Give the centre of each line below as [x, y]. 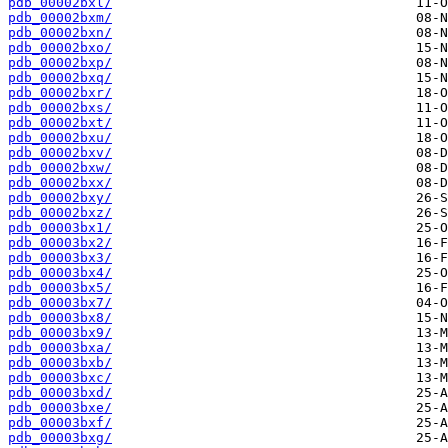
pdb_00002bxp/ [60, 63]
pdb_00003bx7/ [60, 303]
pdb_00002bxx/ [60, 183]
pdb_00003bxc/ [60, 378]
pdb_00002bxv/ [60, 153]
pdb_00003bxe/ [60, 408]
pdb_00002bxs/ [60, 108]
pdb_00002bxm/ [60, 18]
